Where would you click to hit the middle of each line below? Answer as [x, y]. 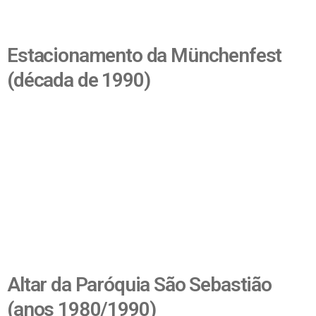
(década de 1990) [79, 80]
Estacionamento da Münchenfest [145, 55]
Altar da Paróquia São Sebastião [139, 284]
